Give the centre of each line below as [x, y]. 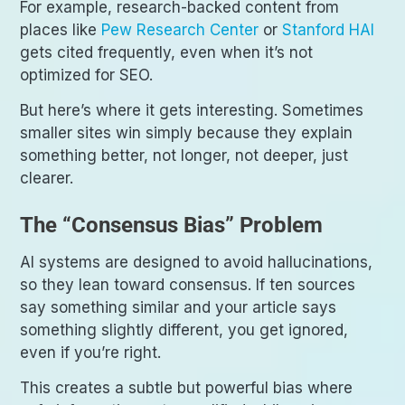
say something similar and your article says [179, 308]
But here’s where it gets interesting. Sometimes [192, 111]
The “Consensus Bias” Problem [172, 226]
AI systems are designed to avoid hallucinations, [197, 263]
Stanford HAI [329, 30]
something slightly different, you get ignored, [184, 330]
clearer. [47, 179]
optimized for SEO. [87, 75]
